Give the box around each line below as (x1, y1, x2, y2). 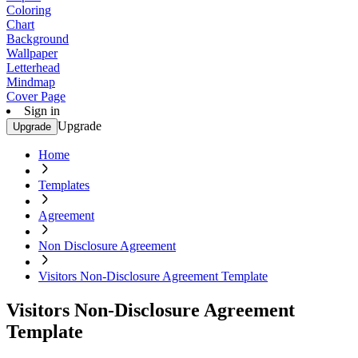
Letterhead (6, 61, 60, 74)
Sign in (24, 104, 60, 117)
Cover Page (6, 89, 66, 103)
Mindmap (6, 75, 55, 89)
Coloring (6, 3, 51, 17)
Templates (38, 178, 89, 192)
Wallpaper (6, 46, 58, 60)
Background (6, 32, 69, 46)
